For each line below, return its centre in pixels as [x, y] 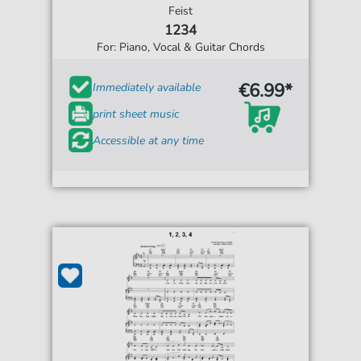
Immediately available [147, 87]
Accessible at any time [149, 140]
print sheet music [136, 114]
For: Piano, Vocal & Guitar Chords [180, 48]
